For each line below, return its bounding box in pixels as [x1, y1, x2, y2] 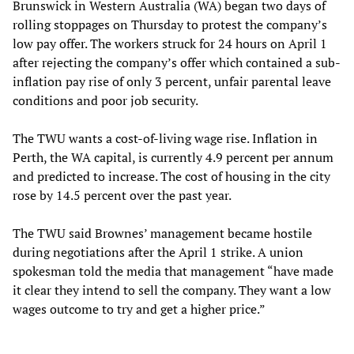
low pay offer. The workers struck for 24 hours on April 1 [13, 35, 327, 53]
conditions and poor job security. [13, 92, 198, 110]
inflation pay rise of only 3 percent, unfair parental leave [13, 73, 331, 91]
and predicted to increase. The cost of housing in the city [13, 168, 330, 186]
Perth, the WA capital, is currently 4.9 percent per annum [13, 149, 333, 167]
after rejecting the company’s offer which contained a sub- [13, 54, 341, 72]
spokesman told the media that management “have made [13, 262, 333, 281]
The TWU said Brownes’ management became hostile [13, 224, 312, 243]
